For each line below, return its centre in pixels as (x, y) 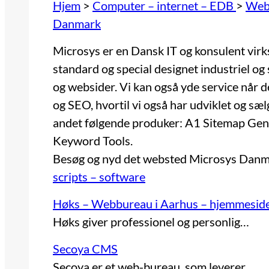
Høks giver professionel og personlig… (151, 222)
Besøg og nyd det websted (121, 159)
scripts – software (99, 177)
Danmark (77, 24)
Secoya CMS (85, 249)
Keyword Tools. (93, 141)
